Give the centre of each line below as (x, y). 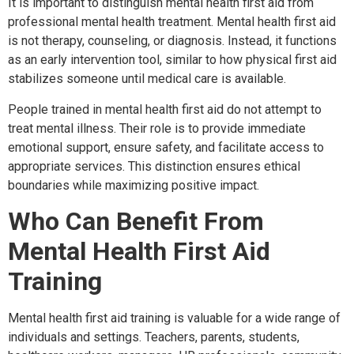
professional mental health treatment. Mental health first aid (172, 22)
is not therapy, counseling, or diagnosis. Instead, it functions (172, 41)
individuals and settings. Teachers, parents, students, (154, 337)
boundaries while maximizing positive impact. (134, 185)
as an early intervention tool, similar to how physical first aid (172, 60)
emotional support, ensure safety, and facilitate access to (166, 147)
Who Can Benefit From (136, 221)
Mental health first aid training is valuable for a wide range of (174, 318)
